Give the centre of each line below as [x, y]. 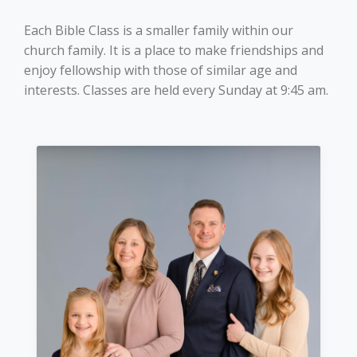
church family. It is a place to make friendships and [174, 50]
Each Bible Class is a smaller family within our [159, 30]
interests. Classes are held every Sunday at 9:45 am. [176, 90]
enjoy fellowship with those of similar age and [161, 70]
